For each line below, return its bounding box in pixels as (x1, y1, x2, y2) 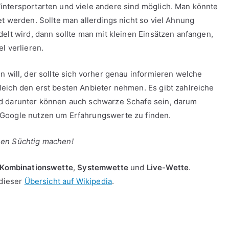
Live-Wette (146, 163, 189, 172)
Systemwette (77, 163, 128, 172)
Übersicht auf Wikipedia (24, 176, 112, 186)
